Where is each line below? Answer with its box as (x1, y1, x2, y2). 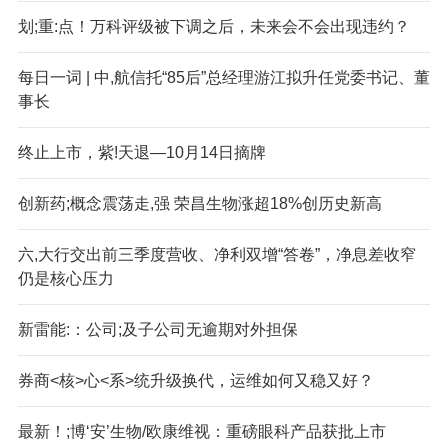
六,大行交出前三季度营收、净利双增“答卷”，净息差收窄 (17, 245, 416, 263)
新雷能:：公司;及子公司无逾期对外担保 (17, 320, 298, 338)
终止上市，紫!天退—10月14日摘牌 (17, 143, 266, 161)
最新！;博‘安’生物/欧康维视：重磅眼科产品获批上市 (17, 422, 386, 440)
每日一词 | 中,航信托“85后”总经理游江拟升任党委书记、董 (17, 68, 430, 86)
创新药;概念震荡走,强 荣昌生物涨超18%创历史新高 (17, 194, 382, 212)
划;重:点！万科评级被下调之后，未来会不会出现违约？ (17, 17, 410, 35)
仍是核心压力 (17, 269, 114, 287)
